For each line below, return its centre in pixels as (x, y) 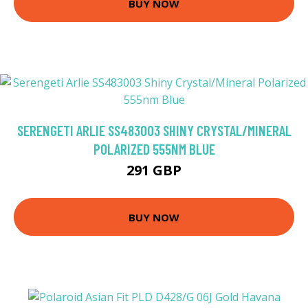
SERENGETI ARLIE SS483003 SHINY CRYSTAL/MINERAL (154, 131)
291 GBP (154, 170)
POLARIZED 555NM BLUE (154, 149)
